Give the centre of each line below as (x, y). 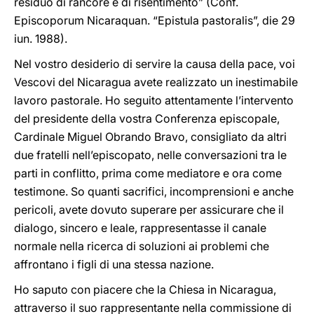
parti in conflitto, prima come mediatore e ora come (148, 173)
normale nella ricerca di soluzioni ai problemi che (142, 246)
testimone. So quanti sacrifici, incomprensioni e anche (154, 191)
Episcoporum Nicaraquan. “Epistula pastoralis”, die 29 (155, 20)
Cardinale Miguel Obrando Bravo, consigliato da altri (150, 137)
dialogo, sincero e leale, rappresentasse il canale (140, 228)
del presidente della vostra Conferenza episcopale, (147, 118)
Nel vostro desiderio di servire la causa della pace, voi (155, 64)
